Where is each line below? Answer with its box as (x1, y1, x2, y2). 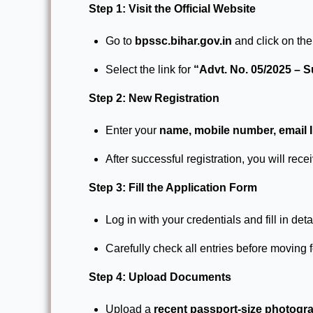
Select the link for (105, 63, 194, 75)
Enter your (105, 124, 159, 136)
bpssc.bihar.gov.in (135, 34, 232, 47)
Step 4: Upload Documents (89, 270, 231, 283)
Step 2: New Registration (89, 92, 219, 104)
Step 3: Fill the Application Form (89, 181, 257, 194)
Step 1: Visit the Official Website (89, 2, 256, 15)
